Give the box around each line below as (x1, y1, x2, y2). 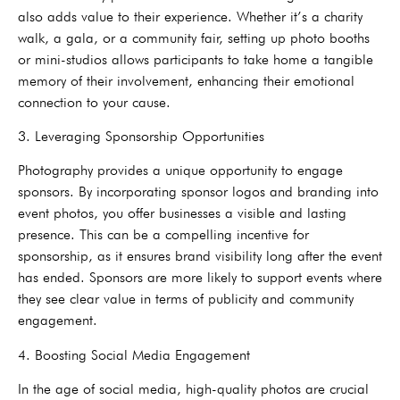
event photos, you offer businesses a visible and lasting (18, 204, 346, 222)
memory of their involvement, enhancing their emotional (18, 71, 354, 89)
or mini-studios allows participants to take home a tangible (18, 50, 373, 68)
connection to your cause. (18, 93, 171, 111)
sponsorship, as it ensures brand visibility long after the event (18, 247, 382, 265)
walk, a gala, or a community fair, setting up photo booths (18, 29, 370, 46)
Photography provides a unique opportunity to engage (18, 162, 343, 179)
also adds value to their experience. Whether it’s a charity (18, 7, 362, 25)
